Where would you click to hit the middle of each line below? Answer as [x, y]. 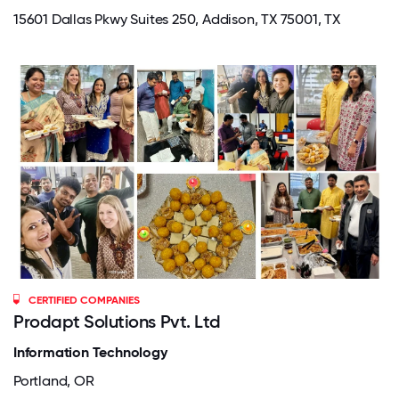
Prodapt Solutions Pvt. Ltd [117, 321]
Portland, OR [54, 380]
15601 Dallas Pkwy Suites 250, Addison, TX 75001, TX [177, 19]
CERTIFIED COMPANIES [85, 300]
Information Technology [90, 352]
